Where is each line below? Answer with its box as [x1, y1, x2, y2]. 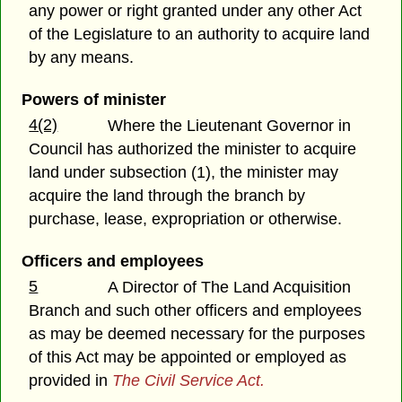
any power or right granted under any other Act [29, 2, 363, 21]
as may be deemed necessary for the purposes [29, 325, 366, 344]
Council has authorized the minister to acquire [29, 140, 357, 159]
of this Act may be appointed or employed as [29, 348, 347, 367]
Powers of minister [21, 91, 166, 109]
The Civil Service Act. [112, 371, 266, 390]
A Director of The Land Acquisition [108, 278, 352, 297]
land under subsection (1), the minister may [29, 163, 339, 182]
